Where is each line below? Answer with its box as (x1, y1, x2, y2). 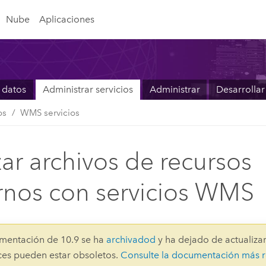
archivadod (106, 233, 156, 245)
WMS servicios (20, 107, 80, 118)
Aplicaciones (39, 13, 94, 25)
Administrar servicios (42, 84, 133, 96)
